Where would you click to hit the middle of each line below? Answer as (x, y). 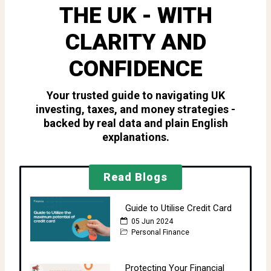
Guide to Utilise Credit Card (178, 208)
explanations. (135, 137)
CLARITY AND (135, 42)
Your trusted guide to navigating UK (135, 95)
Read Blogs (135, 177)
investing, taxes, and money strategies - (135, 109)
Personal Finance (159, 232)
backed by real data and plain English (135, 123)
